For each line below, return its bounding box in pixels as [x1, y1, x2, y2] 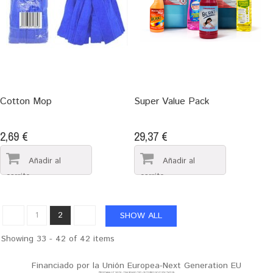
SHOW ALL [120, 210, 162, 222]
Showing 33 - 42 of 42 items [1, 233, 115, 246]
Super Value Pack [133, 94, 210, 109]
